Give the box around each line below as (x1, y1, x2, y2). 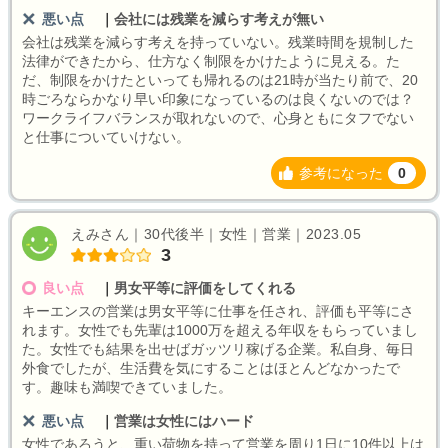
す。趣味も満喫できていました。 (22, 378, 232, 395)
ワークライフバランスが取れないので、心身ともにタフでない (22, 109, 414, 126)
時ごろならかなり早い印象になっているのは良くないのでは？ (22, 90, 414, 107)
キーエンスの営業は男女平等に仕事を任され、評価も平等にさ (22, 302, 414, 319)
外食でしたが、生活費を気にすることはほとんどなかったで (22, 359, 400, 376)
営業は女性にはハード (113, 412, 254, 429)
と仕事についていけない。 (22, 128, 190, 145)
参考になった (299, 164, 383, 181)
